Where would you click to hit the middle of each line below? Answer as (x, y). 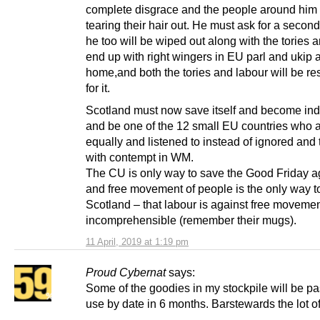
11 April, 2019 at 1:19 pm (137, 242)
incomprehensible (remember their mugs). (191, 220)
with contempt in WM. (140, 157)
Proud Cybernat (126, 272)
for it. (98, 88)
